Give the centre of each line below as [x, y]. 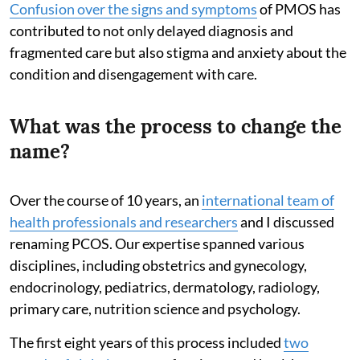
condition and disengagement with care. [133, 74]
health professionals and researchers [124, 221]
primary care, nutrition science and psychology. [155, 308]
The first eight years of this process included [147, 342]
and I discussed [286, 221]
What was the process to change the [176, 126]
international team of [268, 200]
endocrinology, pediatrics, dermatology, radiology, [165, 286]
